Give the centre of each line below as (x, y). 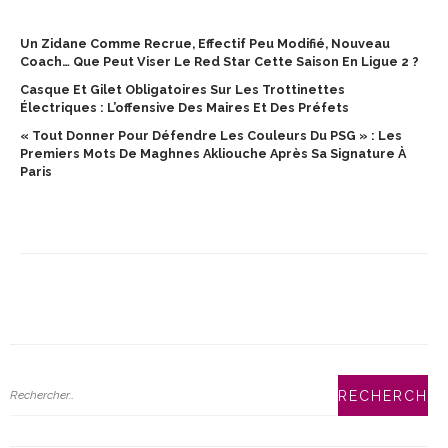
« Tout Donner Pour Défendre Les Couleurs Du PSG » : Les (211, 135)
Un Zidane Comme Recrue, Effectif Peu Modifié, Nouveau (205, 43)
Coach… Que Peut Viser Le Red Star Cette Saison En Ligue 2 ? (219, 61)
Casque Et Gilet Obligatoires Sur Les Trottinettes (182, 89)
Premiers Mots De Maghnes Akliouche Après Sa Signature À (213, 153)
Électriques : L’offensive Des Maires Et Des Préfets (184, 107)
